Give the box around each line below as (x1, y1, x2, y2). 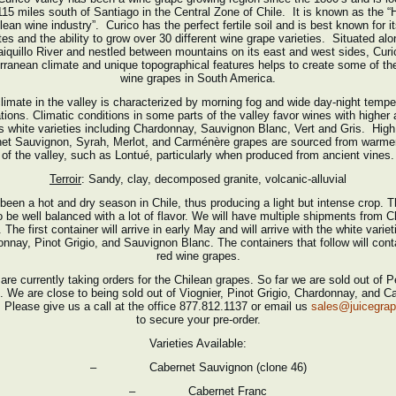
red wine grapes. (156, 249, 240, 263)
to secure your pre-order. (135, 313, 261, 326)
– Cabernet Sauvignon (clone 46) (89, 361, 307, 374)
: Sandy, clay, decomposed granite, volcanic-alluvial (81, 172, 346, 186)
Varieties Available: (149, 337, 247, 350)
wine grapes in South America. (120, 72, 276, 85)
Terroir (49, 172, 81, 186)
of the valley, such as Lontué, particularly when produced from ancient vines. (2, 148, 394, 162)
